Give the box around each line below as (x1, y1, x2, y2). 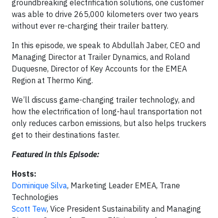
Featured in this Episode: (12, 149, 99, 159)
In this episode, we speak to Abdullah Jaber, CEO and (12, 40, 200, 50)
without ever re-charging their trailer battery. (12, 20, 168, 31)
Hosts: (12, 168, 36, 179)
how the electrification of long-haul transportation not (12, 106, 202, 116)
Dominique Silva (12, 180, 67, 190)
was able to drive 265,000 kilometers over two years (12, 9, 199, 19)
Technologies (12, 192, 58, 202)
